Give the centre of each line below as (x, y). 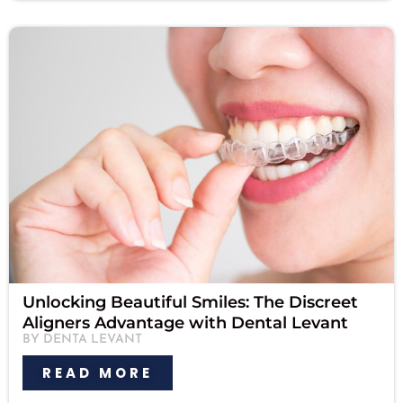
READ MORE (98, 373)
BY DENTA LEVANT (82, 340)
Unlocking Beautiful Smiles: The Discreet (190, 303)
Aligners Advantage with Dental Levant (185, 323)
